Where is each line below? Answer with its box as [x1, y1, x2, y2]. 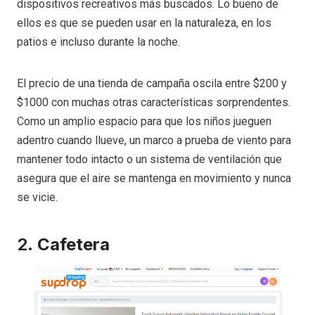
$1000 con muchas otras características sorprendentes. [17, 95, 290, 109]
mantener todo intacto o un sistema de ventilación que [17, 152, 282, 166]
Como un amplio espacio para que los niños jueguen [17, 114, 271, 128]
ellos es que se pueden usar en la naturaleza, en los [17, 15, 271, 30]
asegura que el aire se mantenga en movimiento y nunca [17, 171, 291, 185]
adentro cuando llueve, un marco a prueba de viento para [17, 133, 291, 147]
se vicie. [17, 190, 58, 204]
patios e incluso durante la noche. [17, 34, 180, 49]
